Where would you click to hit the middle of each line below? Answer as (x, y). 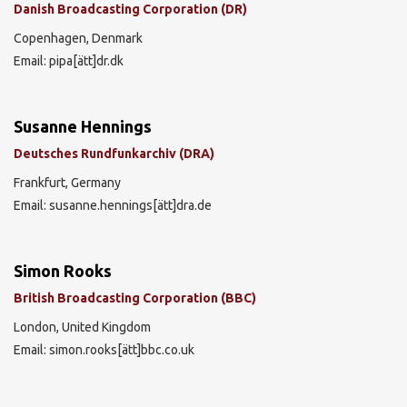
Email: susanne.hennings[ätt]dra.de (113, 205)
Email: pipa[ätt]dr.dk (69, 61)
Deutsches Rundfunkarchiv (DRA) (114, 153)
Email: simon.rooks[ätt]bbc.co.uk (104, 350)
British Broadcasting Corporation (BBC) (135, 298)
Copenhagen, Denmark (78, 38)
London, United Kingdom (82, 327)
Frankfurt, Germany (67, 183)
